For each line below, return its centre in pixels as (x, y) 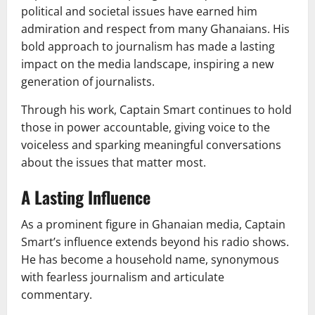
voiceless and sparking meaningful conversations (151, 144)
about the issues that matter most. (114, 162)
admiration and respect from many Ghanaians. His (155, 28)
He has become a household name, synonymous (150, 259)
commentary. (57, 294)
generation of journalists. (88, 81)
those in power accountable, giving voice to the (146, 127)
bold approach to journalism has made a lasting (148, 46)
